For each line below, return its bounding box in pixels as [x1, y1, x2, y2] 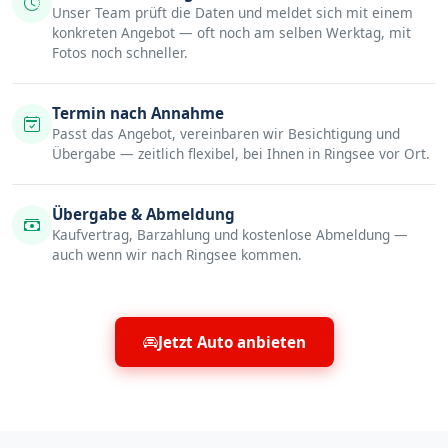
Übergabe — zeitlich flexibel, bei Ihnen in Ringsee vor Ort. [52, 143, 430, 163]
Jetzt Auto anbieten [157, 331, 306, 352]
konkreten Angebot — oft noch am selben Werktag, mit [52, 22, 411, 42]
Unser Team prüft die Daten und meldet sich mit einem [52, 2, 413, 22]
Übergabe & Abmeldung [52, 203, 235, 224]
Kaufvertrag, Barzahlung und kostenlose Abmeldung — [52, 224, 408, 244]
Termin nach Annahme [52, 102, 224, 123]
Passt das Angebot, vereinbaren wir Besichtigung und [52, 123, 400, 143]
